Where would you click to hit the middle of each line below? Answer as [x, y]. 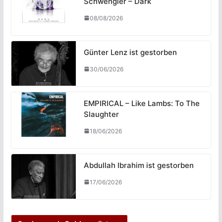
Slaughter [101, 114]
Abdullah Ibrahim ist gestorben [139, 165]
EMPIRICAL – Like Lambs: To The [141, 103]
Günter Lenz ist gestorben [130, 52]
